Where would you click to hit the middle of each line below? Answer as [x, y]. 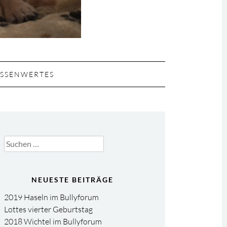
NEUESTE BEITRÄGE [72, 180]
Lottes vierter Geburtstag [48, 209]
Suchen [16, 141]
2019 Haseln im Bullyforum [51, 197]
